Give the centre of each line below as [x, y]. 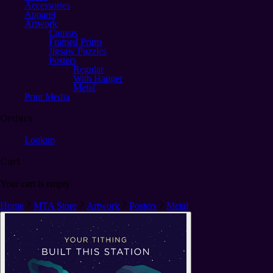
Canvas [63, 32]
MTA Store [55, 205]
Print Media [47, 96]
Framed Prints [76, 41]
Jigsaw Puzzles [78, 51]
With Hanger [98, 78]
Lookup [40, 140]
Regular [88, 69]
